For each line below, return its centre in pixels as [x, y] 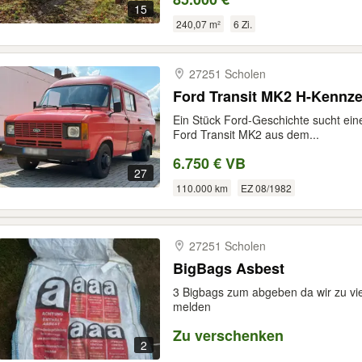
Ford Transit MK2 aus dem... [246, 134]
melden [192, 306]
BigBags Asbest [229, 268]
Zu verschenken [228, 335]
